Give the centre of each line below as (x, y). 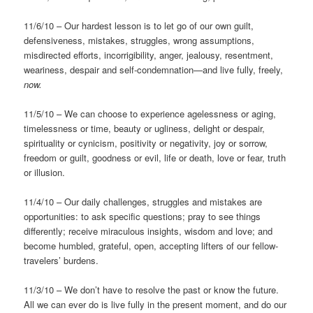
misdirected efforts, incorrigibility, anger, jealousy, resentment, (149, 55)
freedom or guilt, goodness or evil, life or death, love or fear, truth (155, 158)
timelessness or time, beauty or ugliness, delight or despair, (145, 129)
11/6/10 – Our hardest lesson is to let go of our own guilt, (139, 26)
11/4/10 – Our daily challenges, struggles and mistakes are (143, 202)
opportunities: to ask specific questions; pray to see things (143, 217)
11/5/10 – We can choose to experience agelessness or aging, (150, 114)
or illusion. (45, 173)
